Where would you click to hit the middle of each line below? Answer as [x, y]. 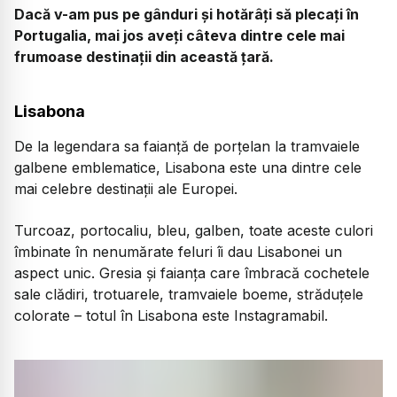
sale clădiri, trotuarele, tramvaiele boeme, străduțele [189, 294]
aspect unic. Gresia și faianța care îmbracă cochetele [192, 272]
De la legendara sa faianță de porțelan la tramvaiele [187, 147]
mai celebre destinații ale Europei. [126, 189]
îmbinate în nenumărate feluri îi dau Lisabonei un [178, 251]
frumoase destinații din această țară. [144, 56]
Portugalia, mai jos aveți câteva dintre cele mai [179, 35]
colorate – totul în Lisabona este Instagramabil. [171, 315]
